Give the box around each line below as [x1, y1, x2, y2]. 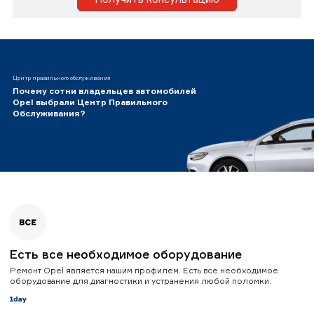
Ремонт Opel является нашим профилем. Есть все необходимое [10, 264, 278, 275]
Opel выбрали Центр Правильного [13, 96, 168, 107]
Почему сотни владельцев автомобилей [13, 85, 196, 96]
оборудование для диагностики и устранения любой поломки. [10, 275, 271, 286]
